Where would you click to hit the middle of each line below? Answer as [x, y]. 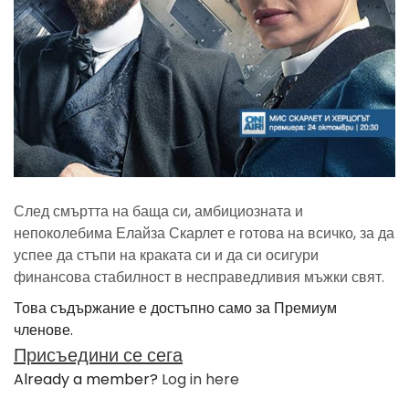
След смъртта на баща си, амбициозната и [158, 211]
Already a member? [88, 379]
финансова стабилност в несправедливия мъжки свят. [199, 277]
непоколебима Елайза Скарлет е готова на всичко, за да [204, 233]
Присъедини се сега [98, 355]
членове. [43, 330]
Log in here [200, 379]
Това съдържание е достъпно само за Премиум [175, 308]
